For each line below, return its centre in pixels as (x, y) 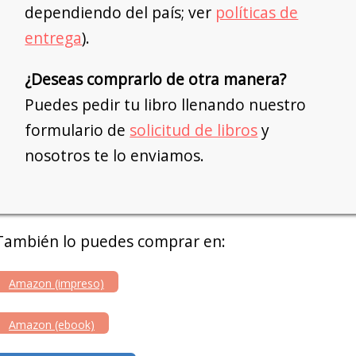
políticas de (257, 13)
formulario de (77, 130)
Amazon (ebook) (52, 324)
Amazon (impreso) (56, 284)
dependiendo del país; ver (120, 13)
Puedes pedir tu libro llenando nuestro (166, 104)
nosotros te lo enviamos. (115, 155)
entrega (54, 38)
